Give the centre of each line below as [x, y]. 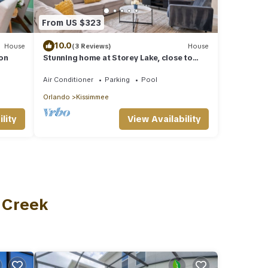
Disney [56, 69]
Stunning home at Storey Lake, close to [118, 58]
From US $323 [71, 22]
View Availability [164, 119]
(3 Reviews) [91, 46]
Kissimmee [92, 97]
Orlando [56, 97]
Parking [117, 80]
